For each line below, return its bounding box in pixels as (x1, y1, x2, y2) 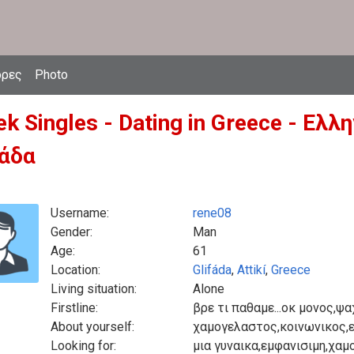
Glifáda (193, 262, 232, 277)
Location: (51, 262, 100, 277)
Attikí (237, 262, 265, 277)
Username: (51, 205, 109, 220)
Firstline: (51, 300, 98, 315)
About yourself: (51, 319, 134, 334)
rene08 (193, 205, 232, 220)
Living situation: (51, 281, 137, 296)
